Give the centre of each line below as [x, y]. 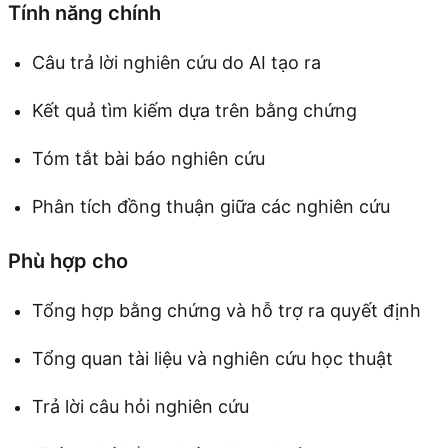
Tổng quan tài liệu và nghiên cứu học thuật [212, 358]
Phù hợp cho [68, 260]
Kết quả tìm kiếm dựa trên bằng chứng [194, 110]
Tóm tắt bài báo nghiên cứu [148, 158]
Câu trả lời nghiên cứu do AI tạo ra [176, 62]
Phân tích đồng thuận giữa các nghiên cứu [211, 206]
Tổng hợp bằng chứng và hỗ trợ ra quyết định [226, 310]
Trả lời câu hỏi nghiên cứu [140, 406]
